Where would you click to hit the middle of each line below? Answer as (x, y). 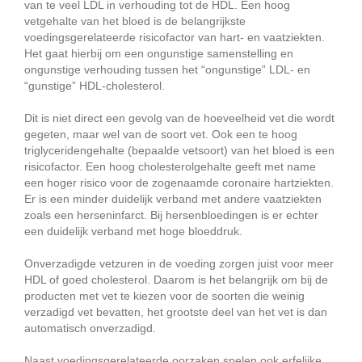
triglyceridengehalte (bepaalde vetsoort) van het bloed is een (179, 151)
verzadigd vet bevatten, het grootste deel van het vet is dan (176, 312)
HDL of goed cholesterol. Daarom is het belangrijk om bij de (176, 280)
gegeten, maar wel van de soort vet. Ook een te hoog (161, 135)
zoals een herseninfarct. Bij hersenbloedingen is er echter (171, 215)
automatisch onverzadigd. (90, 328)
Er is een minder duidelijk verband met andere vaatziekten (173, 199)
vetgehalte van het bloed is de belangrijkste (135, 21)
